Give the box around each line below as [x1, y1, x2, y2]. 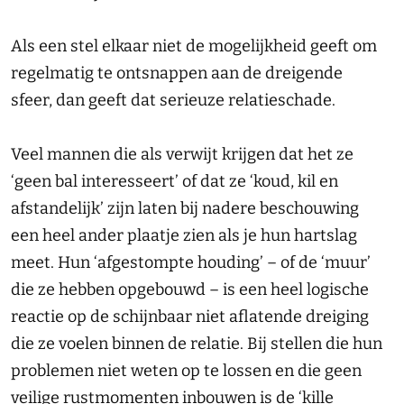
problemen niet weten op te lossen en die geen [11, 361, 362, 381]
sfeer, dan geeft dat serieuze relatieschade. [11, 90, 335, 110]
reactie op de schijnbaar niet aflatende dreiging [11, 307, 369, 326]
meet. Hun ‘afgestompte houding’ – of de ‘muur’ [11, 252, 371, 272]
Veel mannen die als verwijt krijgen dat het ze [11, 144, 353, 164]
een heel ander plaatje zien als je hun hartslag [11, 225, 357, 245]
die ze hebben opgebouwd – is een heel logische [11, 280, 369, 299]
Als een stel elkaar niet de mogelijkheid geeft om [11, 36, 377, 56]
